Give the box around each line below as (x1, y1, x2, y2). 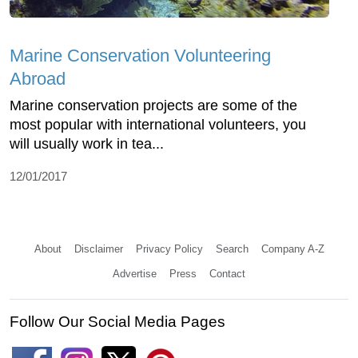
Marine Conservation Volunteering (10, 46, 271, 66)
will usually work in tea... (10, 136, 164, 153)
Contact (209, 268, 245, 280)
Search (215, 243, 249, 256)
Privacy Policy (135, 243, 203, 256)
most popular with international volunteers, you (10, 117, 306, 133)
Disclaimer (74, 243, 123, 256)
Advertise (113, 268, 157, 280)
